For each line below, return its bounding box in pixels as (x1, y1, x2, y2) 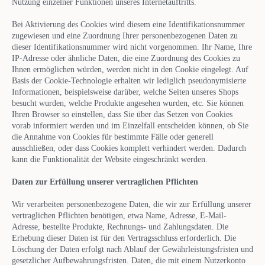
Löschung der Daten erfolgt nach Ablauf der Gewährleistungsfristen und (12, 244, 253, 254)
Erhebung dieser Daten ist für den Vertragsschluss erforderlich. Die (12, 233, 236, 243)
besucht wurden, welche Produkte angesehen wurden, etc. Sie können (12, 98, 244, 108)
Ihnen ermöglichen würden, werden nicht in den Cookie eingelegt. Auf (12, 64, 248, 74)
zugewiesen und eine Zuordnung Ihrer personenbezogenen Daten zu (12, 31, 238, 40)
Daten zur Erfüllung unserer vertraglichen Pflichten (12, 177, 198, 186)
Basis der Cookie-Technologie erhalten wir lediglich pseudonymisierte (12, 76, 246, 85)
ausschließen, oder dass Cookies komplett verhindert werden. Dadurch (12, 143, 246, 153)
